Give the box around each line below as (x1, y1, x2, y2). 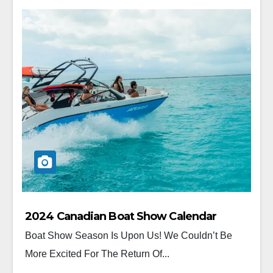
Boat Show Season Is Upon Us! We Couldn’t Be (25, 230, 232, 241)
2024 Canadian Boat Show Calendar (25, 209, 217, 223)
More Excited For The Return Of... (25, 248, 169, 259)
